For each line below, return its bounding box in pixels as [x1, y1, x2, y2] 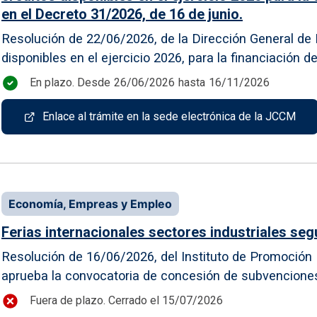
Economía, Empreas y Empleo [8, 196, 172, 211]
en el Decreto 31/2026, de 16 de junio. [1, 5, 243, 23]
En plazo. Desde [30, 76, 110, 90]
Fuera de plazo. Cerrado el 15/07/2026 [30, 294, 223, 308]
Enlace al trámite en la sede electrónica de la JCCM [42, 109, 296, 123]
